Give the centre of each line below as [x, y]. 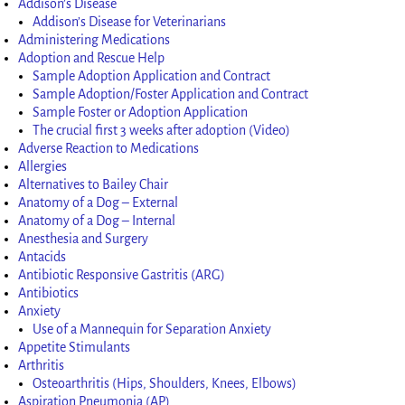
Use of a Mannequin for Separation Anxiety [152, 329]
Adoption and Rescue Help [92, 57]
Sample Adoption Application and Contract [152, 75]
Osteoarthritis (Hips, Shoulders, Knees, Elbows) [165, 383]
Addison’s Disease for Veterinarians [130, 21]
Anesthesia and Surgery [84, 238]
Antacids [42, 256]
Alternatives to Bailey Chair [94, 184]
